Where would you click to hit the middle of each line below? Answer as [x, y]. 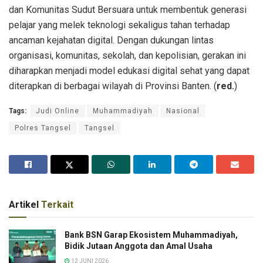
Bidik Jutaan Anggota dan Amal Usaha [139, 246]
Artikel [25, 204]
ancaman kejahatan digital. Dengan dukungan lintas [111, 40]
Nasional [183, 111]
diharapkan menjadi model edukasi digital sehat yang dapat [129, 70]
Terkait [57, 204]
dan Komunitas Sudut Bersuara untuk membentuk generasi [128, 9]
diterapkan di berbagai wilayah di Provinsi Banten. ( [113, 86]
